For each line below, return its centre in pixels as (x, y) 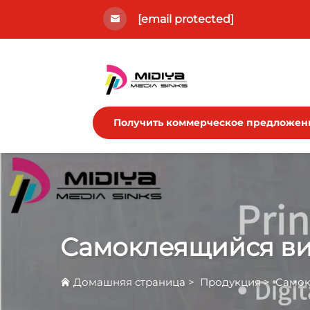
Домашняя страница (129, 282)
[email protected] (186, 19)
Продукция (230, 282)
